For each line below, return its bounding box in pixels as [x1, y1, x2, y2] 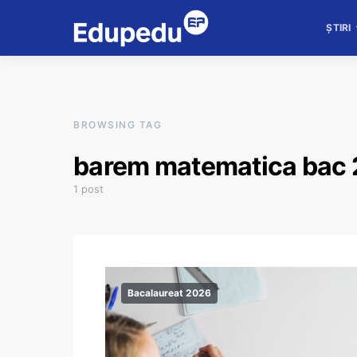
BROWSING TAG [73, 119, 162, 131]
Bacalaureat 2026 [127, 287, 211, 299]
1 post [73, 182, 104, 195]
